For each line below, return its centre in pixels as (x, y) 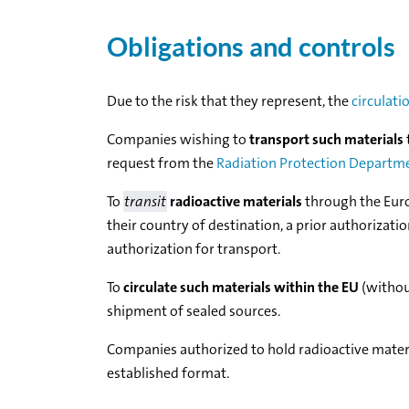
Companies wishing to (178, 140)
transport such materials (326, 140)
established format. (168, 373)
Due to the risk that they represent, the (229, 101)
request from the (162, 163)
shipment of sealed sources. (194, 311)
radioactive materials (235, 202)
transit (145, 202)
